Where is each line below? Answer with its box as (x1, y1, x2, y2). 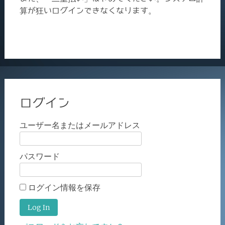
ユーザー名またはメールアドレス (19, 121, 140, 130)
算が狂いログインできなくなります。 (19, 7, 156, 15)
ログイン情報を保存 (28, 183, 100, 192)
